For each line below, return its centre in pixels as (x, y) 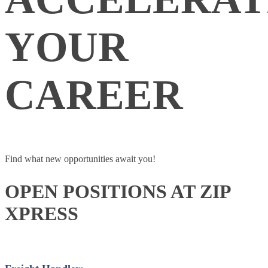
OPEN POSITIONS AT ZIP (118, 191)
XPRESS (42, 213)
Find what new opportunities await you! (80, 159)
